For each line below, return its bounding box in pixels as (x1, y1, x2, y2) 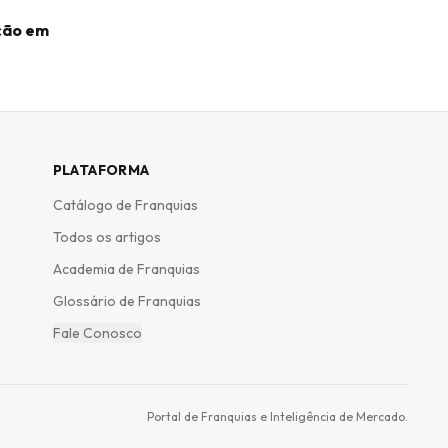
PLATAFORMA (52, 161, 150, 179)
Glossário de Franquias (52, 292, 201, 310)
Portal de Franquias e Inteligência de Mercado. (147, 409, 408, 424)
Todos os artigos (52, 228, 161, 246)
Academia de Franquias (52, 260, 200, 278)
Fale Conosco (52, 324, 142, 342)
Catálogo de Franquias (52, 196, 198, 214)
